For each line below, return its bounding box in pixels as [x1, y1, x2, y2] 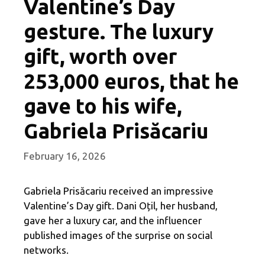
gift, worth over [24, 44, 177, 69]
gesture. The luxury [24, 20, 214, 44]
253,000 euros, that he [24, 69, 239, 93]
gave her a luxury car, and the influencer [24, 214, 202, 226]
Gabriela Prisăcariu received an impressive [24, 185, 214, 196]
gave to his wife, [24, 94, 182, 118]
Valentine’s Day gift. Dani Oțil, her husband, [24, 199, 218, 211]
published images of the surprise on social [24, 229, 212, 241]
